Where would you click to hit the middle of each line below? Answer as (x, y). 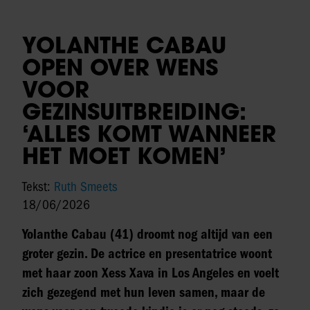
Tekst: (38, 186)
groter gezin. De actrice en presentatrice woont (147, 253)
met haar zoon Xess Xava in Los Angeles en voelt (151, 273)
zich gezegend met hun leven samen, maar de (144, 292)
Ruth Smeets (86, 186)
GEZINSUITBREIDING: (134, 111)
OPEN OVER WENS (120, 67)
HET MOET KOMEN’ (124, 155)
